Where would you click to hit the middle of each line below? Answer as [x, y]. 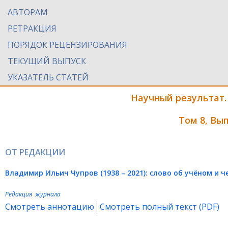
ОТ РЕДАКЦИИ [35, 152]
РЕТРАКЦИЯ [32, 28]
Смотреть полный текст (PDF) [160, 207]
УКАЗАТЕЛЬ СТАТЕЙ [48, 77]
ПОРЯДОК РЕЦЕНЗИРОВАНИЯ [67, 45]
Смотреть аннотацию [50, 207]
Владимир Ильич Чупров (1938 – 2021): [77, 173]
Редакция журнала [33, 194]
